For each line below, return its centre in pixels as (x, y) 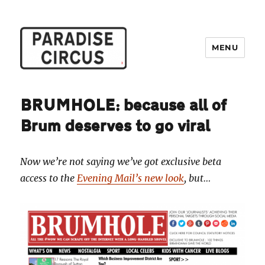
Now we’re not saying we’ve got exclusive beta (121, 161)
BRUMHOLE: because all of (124, 105)
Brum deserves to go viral (115, 126)
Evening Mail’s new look (131, 178)
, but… (198, 178)
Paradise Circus (69, 87)
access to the (49, 178)
